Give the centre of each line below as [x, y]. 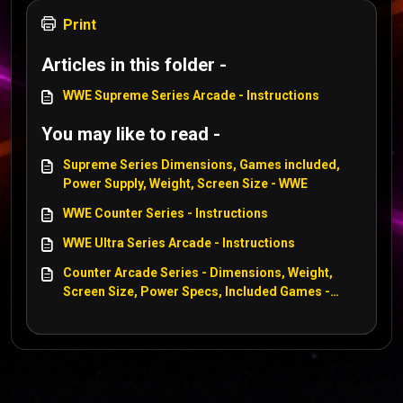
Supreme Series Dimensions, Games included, [201, 165]
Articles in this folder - [134, 65]
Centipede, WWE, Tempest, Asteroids [174, 310]
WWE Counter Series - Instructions [166, 213]
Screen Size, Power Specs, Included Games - [197, 291]
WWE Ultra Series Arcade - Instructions [179, 243]
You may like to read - [131, 134]
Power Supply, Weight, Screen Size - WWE [185, 184]
